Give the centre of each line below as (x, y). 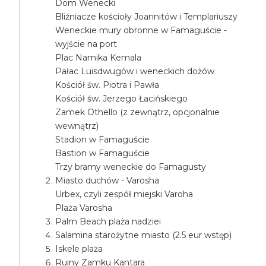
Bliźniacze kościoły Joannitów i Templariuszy (147, 17)
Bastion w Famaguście (103, 153)
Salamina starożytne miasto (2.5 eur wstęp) (144, 235)
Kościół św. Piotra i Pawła (107, 85)
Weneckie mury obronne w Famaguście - (141, 30)
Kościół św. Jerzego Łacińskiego (122, 99)
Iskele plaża (79, 249)
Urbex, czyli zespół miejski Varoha (124, 194)
